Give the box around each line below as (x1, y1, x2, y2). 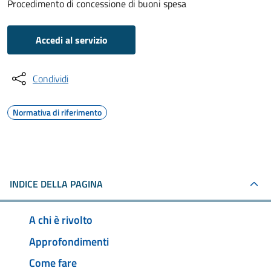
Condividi (33, 71, 68, 86)
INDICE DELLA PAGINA (10, 177, 103, 191)
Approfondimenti (29, 233, 109, 250)
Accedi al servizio (35, 33, 108, 47)
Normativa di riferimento (13, 106, 102, 119)
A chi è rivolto (29, 211, 93, 228)
